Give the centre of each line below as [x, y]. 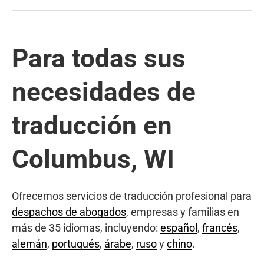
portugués [76, 243]
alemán [29, 243]
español [179, 227]
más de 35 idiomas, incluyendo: [86, 227]
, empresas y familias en [183, 212]
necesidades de [104, 92]
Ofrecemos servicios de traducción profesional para [132, 196]
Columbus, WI [93, 159]
